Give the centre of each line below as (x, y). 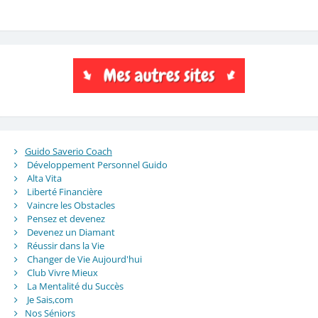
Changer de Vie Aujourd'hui (84, 259)
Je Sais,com (50, 299)
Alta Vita (44, 178)
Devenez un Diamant (71, 232)
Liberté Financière (64, 191)
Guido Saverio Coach (68, 151)
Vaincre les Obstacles (71, 205)
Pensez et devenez (66, 218)
